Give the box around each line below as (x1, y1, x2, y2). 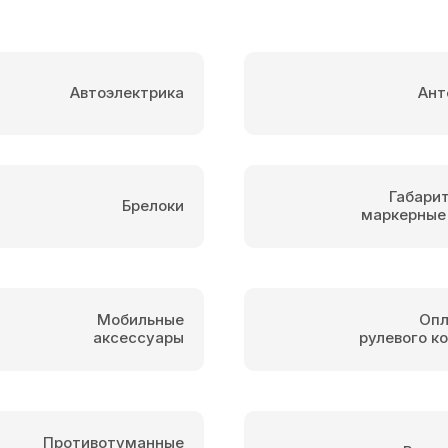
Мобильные (97, 310, 184, 330)
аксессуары (93, 328, 184, 348)
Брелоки (122, 196, 184, 216)
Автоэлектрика (70, 83, 184, 103)
